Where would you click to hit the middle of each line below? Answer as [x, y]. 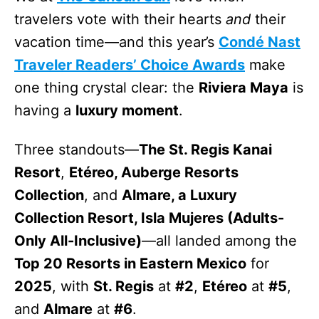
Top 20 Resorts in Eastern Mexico [130, 263]
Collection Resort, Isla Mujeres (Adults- [149, 218]
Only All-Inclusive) [78, 240]
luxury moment [127, 110]
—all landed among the [219, 240]
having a [45, 110]
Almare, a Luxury [179, 195]
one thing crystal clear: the [106, 87]
